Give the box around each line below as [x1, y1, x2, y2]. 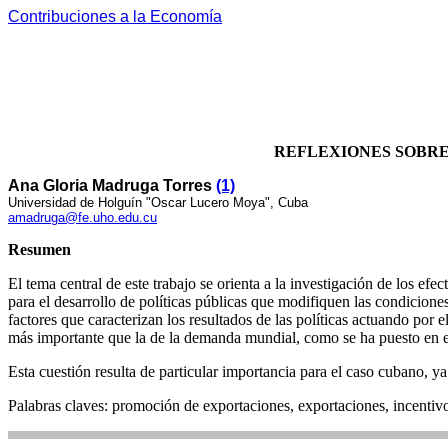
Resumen [8, 241, 71, 258]
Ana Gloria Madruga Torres [8, 177, 216, 194]
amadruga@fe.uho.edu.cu [8, 210, 157, 225]
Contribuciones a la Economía [8, 8, 222, 25]
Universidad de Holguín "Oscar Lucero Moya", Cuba [8, 195, 308, 210]
